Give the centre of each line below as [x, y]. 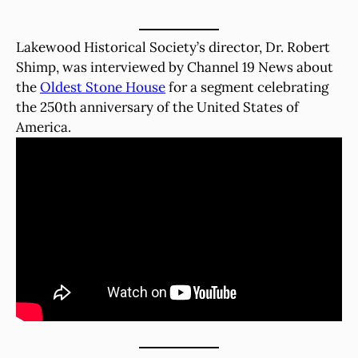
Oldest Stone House [103, 87]
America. [45, 127]
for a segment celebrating [247, 87]
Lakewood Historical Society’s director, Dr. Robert [173, 47]
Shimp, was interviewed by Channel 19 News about [175, 67]
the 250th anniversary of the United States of [157, 107]
